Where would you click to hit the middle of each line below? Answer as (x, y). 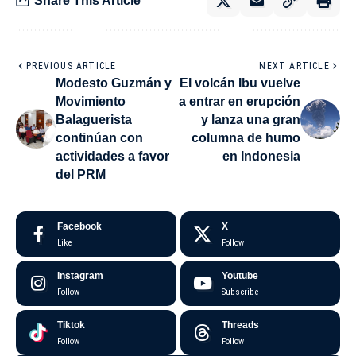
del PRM (81, 174)
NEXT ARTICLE (294, 66)
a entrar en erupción (240, 101)
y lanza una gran (251, 119)
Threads (240, 325)
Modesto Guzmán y (114, 83)
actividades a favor (112, 156)
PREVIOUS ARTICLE (72, 66)
